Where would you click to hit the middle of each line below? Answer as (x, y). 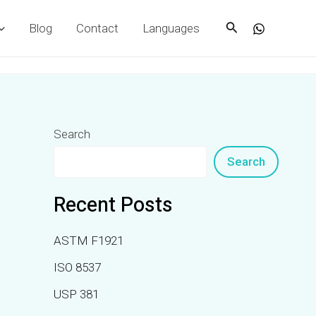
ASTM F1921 (89, 241)
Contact (97, 28)
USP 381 (76, 294)
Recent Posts (113, 206)
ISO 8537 (77, 267)
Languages (171, 28)
